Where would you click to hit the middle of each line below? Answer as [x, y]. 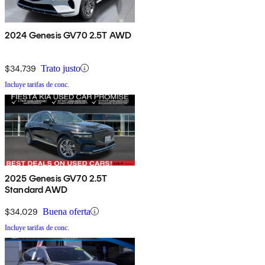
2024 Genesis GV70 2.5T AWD [68, 35]
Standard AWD [36, 189]
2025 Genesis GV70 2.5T [56, 178]
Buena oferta [67, 211]
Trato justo [61, 68]
